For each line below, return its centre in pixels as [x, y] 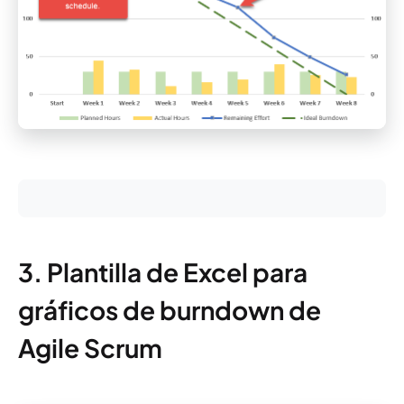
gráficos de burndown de [170, 310]
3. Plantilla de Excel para [163, 272]
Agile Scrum [90, 348]
